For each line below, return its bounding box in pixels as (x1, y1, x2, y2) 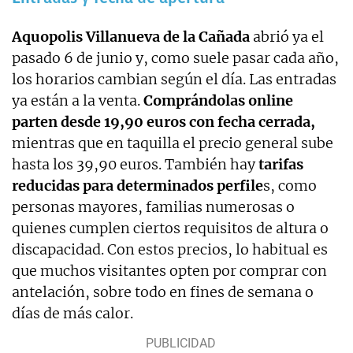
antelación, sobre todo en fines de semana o (12, 283, 314, 302)
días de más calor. (12, 304, 133, 323)
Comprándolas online (143, 91, 293, 110)
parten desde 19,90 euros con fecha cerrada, (12, 113, 315, 132)
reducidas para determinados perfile (12, 176, 263, 195)
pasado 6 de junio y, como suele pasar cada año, (12, 49, 339, 68)
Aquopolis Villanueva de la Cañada (12, 28, 250, 46)
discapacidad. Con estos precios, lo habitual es (12, 240, 328, 259)
